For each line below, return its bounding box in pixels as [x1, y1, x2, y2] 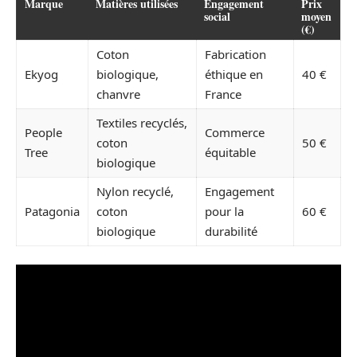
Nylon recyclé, [96, 183, 174, 200]
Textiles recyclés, [96, 115, 187, 131]
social [204, 8, 230, 25]
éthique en [205, 66, 263, 83]
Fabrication [205, 46, 266, 63]
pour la [205, 203, 244, 220]
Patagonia [25, 203, 80, 220]
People [25, 124, 62, 141]
